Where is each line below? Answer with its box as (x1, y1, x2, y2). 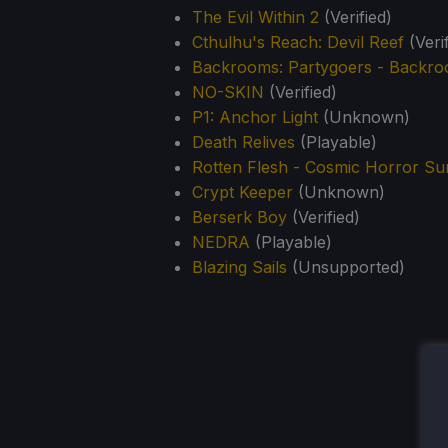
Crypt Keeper (192, 182, 293, 203)
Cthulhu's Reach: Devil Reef (192, 32, 404, 53)
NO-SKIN (192, 82, 264, 103)
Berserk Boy (192, 207, 287, 228)
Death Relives (192, 132, 295, 153)
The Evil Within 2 (192, 7, 319, 28)
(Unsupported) (287, 257, 405, 278)
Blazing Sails (192, 257, 287, 278)
